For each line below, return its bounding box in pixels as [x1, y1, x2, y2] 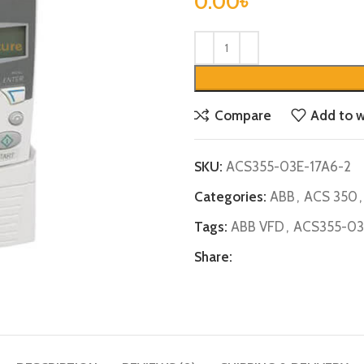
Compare [214, 106, 271, 123]
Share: [194, 249, 232, 265]
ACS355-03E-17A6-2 [226, 158, 351, 175]
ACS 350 [304, 188, 357, 205]
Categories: [194, 188, 266, 205]
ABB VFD [231, 219, 284, 235]
